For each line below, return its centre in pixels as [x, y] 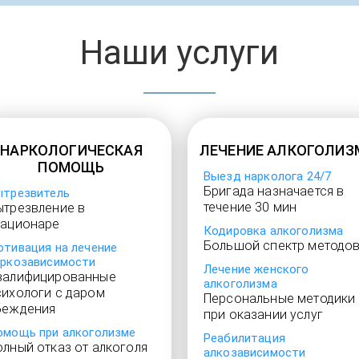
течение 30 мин [250, 207]
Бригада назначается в [274, 191]
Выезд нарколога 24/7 [268, 176]
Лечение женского [256, 269]
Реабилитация [244, 338]
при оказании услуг [263, 315]
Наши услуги [179, 52]
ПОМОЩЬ [71, 167]
